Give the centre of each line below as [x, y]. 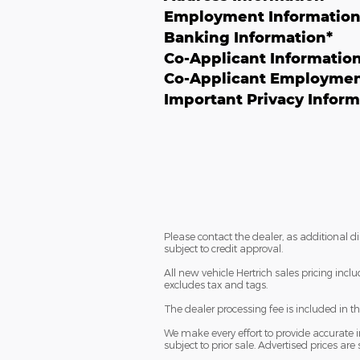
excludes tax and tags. [216, 285]
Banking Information [245, 37]
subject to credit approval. [223, 249]
